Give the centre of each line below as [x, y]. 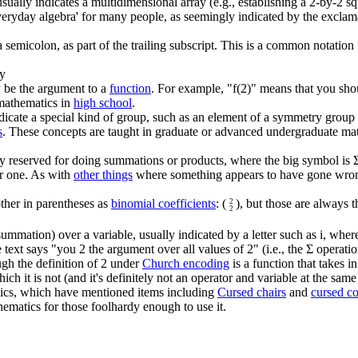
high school [103, 103]
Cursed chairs [252, 292]
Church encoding [186, 263]
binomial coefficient [161, 204]
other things [103, 175]
